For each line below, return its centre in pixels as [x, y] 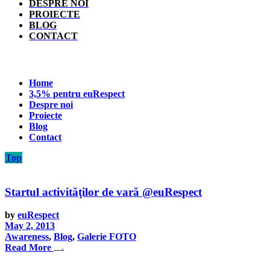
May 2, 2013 [30, 226]
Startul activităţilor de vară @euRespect [103, 192]
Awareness [27, 237]
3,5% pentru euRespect [77, 94]
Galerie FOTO [107, 237]
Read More [28, 248]
